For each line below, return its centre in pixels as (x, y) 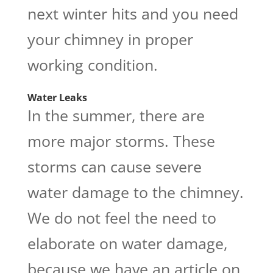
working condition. (92, 64)
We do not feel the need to (122, 217)
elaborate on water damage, (127, 243)
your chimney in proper (110, 39)
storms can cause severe (114, 166)
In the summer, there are (116, 115)
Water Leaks (57, 97)
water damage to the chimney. (135, 192)
